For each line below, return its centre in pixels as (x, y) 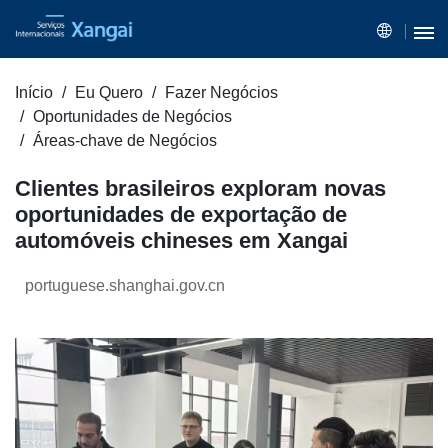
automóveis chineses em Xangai (181, 241)
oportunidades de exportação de (181, 215)
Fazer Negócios (221, 93)
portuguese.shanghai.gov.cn (125, 286)
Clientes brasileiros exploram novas (200, 189)
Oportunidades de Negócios (132, 117)
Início (34, 93)
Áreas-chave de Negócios (125, 141)
